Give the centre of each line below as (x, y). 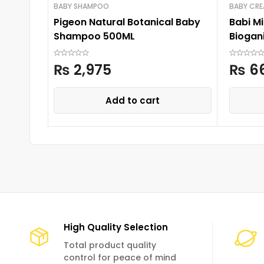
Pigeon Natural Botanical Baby (127, 22)
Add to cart (133, 101)
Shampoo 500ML (94, 37)
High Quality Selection (115, 227)
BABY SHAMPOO (81, 6)
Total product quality (110, 245)
